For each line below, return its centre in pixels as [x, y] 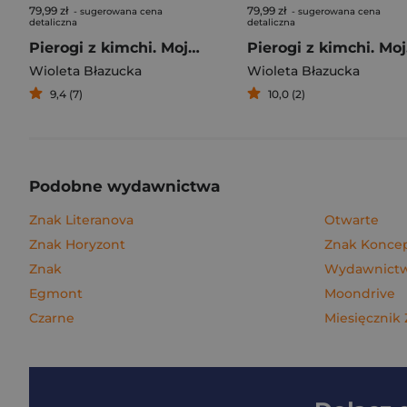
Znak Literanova [81, 220]
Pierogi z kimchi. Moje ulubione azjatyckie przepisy [194, 48]
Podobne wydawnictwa [124, 186]
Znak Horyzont [77, 244]
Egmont [56, 293]
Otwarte [352, 220]
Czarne [52, 318]
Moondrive [360, 293]
